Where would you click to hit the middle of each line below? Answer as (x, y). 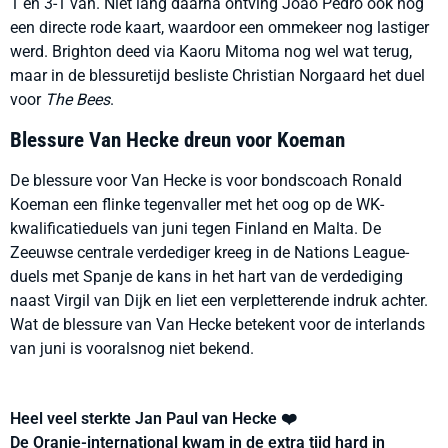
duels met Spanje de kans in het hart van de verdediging (206, 276)
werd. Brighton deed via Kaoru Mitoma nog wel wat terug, (211, 51)
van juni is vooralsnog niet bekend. (132, 348)
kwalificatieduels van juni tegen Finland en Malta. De (195, 228)
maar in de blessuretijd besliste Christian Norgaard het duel (217, 75)
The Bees (77, 99)
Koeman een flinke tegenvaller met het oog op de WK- (197, 204)
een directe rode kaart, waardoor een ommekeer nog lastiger (219, 27)
